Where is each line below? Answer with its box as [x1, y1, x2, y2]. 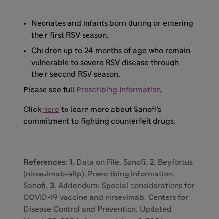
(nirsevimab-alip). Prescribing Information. [23, 170, 175, 178]
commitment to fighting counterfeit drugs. [23, 117, 175, 125]
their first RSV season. [31, 31, 109, 39]
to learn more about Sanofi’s [59, 105, 161, 113]
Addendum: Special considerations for [58, 181, 195, 190]
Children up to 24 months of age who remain [31, 46, 190, 55]
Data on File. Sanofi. [76, 158, 150, 166]
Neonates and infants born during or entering [31, 19, 193, 27]
